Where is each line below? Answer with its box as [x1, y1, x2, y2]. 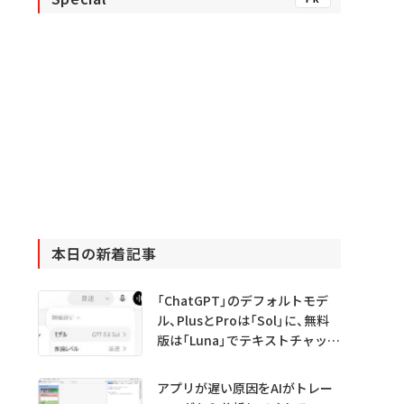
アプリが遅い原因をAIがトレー [156, 378, 333, 397]
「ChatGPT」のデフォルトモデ [156, 291, 328, 310]
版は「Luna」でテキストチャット [156, 331, 340, 350]
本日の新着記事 [50, 243, 157, 265]
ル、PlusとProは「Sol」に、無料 [156, 311, 329, 330]
